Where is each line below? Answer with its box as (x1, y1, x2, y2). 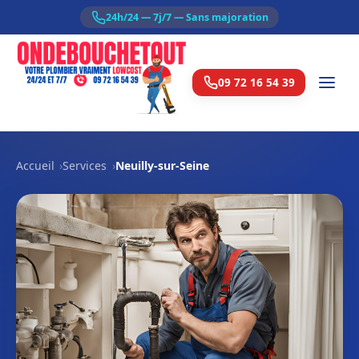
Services (63, 158, 107, 173)
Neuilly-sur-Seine (115, 158, 209, 173)
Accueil (16, 158, 54, 173)
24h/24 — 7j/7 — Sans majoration (105, 10, 268, 24)
